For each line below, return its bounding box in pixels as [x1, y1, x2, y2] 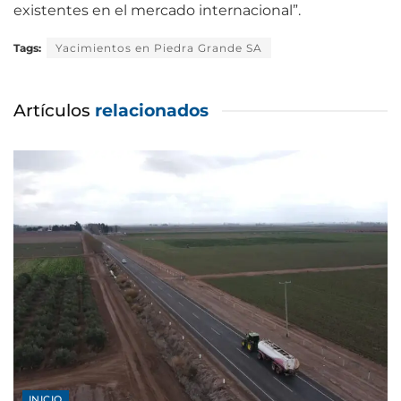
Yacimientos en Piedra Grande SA [55, 41, 262, 55]
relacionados [95, 100, 209, 121]
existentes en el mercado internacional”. [13, 2, 301, 19]
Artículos [13, 100, 95, 121]
